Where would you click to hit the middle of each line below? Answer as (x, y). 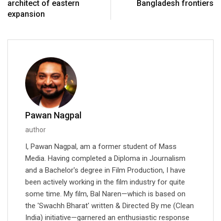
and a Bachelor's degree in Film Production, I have (105, 170)
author (36, 130)
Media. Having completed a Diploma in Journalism (105, 159)
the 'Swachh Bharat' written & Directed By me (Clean (110, 206)
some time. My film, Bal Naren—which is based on (105, 194)
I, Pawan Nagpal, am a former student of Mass (101, 147)
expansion (26, 14)
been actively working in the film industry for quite (105, 182)
